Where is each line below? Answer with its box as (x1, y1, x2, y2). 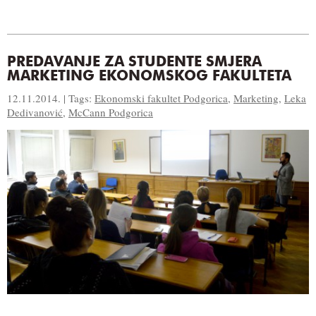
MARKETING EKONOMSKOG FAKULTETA (7, 69, 291, 84)
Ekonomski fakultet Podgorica (95, 90, 228, 105)
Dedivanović (7, 104, 63, 119)
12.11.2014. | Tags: (7, 90, 95, 105)
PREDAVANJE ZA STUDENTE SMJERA (7, 55, 262, 70)
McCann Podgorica (68, 104, 153, 119)
